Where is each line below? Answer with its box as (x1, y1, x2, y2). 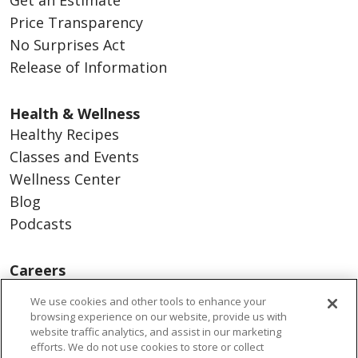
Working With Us (10, 325, 127, 345)
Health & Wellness (10, 103, 140, 123)
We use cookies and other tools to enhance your (30, 294, 267, 308)
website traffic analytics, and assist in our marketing (30, 324, 282, 339)
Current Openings (10, 303, 133, 323)
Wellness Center (10, 169, 121, 189)
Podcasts (10, 213, 72, 233)
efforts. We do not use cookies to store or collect (30, 340, 265, 354)
